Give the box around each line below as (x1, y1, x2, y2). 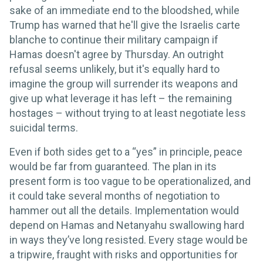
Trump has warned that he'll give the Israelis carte (9, 18, 240, 31)
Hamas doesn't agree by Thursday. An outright (9, 48, 224, 60)
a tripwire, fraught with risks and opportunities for (9, 248, 238, 261)
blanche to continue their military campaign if (9, 33, 218, 46)
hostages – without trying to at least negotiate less (9, 106, 246, 119)
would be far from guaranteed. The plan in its (9, 160, 217, 173)
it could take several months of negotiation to (9, 189, 220, 202)
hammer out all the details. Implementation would (9, 204, 239, 217)
